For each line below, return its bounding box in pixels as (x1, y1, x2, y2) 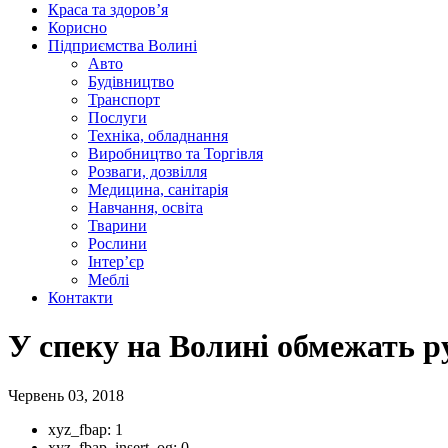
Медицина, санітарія (88, 181, 228, 198)
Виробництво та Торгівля (88, 145, 263, 162)
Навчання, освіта (88, 199, 203, 216)
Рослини (88, 235, 147, 252)
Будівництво (88, 73, 174, 90)
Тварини (88, 217, 147, 234)
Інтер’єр (88, 253, 144, 270)
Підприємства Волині (48, 37, 197, 54)
